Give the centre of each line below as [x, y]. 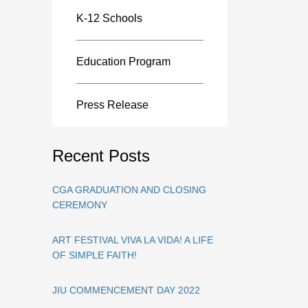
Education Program [123, 62]
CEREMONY [80, 205]
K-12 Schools [109, 18]
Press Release [112, 105]
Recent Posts [101, 156]
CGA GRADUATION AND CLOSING [129, 190]
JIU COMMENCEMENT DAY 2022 [126, 290]
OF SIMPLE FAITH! [95, 255]
